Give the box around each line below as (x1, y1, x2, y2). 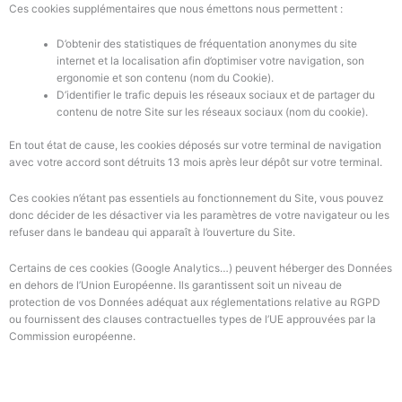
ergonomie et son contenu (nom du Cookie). (57, 72, 277, 85)
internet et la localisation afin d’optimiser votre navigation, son (57, 55, 365, 68)
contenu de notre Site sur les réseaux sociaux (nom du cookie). (57, 106, 369, 119)
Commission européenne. (9, 329, 138, 343)
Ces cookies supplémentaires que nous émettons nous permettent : (9, 2, 343, 15)
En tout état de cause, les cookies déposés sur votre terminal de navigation (9, 139, 381, 153)
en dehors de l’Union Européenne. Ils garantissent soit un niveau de (9, 278, 342, 292)
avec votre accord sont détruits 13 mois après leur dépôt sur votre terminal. (9, 156, 382, 170)
